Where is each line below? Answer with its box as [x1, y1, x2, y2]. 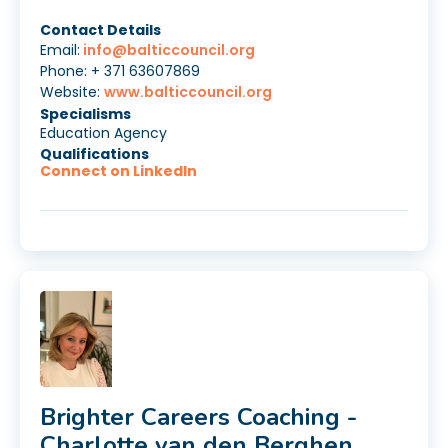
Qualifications [40, 144, 149, 165]
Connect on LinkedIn [40, 161, 197, 182]
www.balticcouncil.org [104, 82, 272, 103]
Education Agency [40, 123, 167, 144]
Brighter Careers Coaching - [40, 401, 357, 434]
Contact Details [40, 20, 161, 41]
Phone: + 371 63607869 [40, 61, 200, 82]
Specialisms [40, 104, 131, 125]
